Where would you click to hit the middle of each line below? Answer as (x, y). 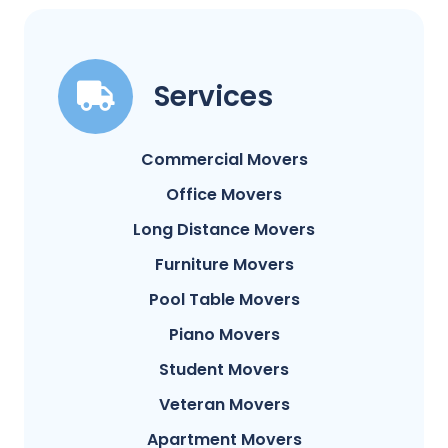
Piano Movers (224, 335)
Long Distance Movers (224, 230)
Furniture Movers (224, 265)
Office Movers (224, 195)
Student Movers (224, 370)
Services (213, 97)
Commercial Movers (224, 160)
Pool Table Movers (224, 300)
